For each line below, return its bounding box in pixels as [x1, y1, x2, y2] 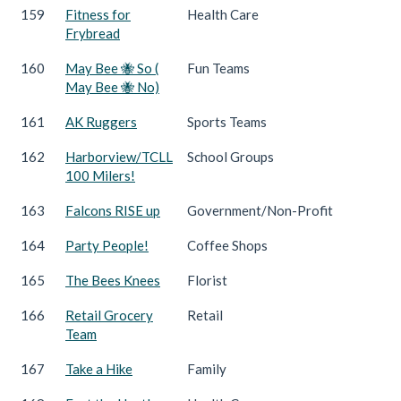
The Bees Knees [65, 271, 160, 288]
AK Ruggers [65, 113, 137, 130]
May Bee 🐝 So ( [65, 59, 158, 76]
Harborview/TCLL [65, 148, 173, 165]
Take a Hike [65, 360, 132, 377]
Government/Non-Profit [187, 201, 333, 218]
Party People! [65, 236, 149, 253]
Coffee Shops [187, 236, 268, 253]
